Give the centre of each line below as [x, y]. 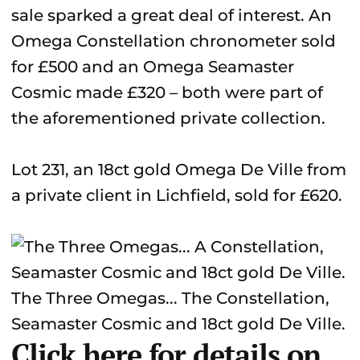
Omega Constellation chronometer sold [174, 41]
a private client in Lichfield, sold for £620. [177, 195]
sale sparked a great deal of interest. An [172, 15]
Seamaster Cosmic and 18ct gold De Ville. [178, 324]
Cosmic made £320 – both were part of [167, 92]
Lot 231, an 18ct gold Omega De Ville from [179, 170]
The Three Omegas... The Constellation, [170, 298]
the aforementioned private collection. [168, 118]
